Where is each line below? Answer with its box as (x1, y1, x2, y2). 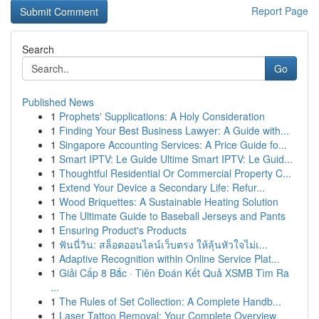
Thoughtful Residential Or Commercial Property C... (59, 166, 291, 180)
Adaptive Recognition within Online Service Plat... (59, 251, 280, 266)
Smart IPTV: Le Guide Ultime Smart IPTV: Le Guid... (59, 152, 293, 166)
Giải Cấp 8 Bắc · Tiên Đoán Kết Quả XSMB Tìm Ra (59, 266, 289, 280)
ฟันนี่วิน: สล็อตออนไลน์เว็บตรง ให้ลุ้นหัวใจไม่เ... (59, 237, 268, 251)
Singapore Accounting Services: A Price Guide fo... (59, 137, 287, 152)
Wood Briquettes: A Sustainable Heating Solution (59, 194, 278, 209)
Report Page (251, 4, 308, 18)
